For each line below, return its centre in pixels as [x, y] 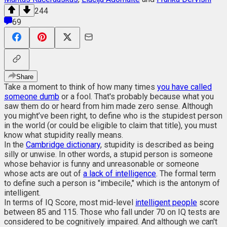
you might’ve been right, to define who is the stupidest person [113, 116]
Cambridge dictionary [63, 144]
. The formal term [186, 173]
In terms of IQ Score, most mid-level [70, 202]
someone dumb [32, 96]
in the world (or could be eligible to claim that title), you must [110, 125]
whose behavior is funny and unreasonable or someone [102, 164]
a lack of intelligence [120, 173]
